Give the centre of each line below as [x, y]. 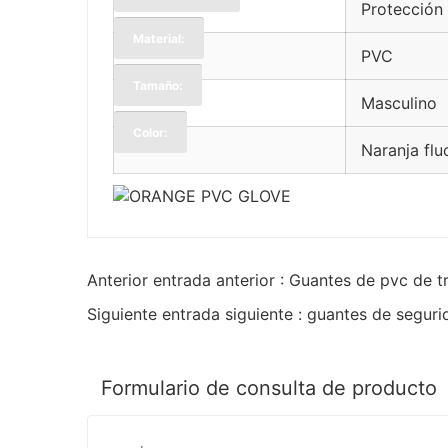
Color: [150, 132]
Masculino [399, 102]
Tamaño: [158, 85]
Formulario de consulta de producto [269, 388]
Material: [159, 38]
